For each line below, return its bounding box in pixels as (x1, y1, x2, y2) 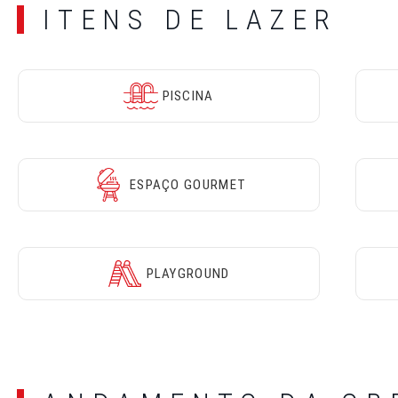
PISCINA (162, 87, 214, 104)
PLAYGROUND (146, 266, 230, 283)
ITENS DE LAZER (43, 2, 338, 36)
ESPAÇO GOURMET (129, 177, 247, 193)
